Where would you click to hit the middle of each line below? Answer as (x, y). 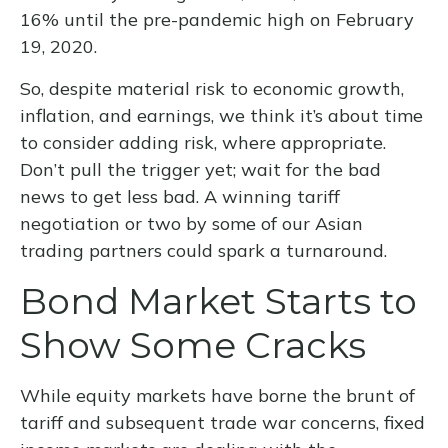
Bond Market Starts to (218, 301)
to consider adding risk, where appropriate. (203, 143)
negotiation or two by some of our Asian (191, 224)
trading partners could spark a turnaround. (203, 251)
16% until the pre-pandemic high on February (217, 20)
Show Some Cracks (193, 345)
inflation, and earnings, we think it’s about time (221, 116)
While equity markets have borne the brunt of (217, 396)
